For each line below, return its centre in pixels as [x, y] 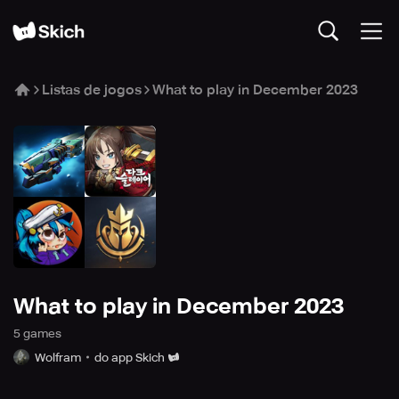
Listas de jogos [92, 90]
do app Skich [130, 357]
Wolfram [58, 357]
